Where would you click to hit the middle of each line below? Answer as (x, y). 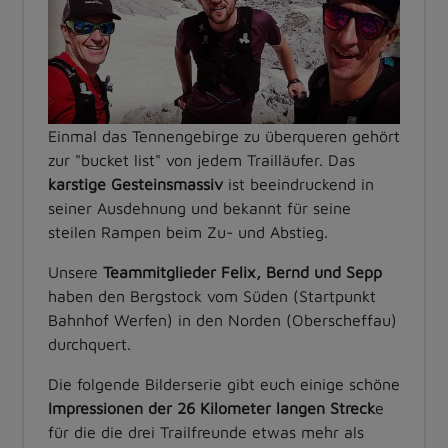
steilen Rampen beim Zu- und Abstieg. (188, 232)
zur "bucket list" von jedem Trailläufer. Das (201, 160)
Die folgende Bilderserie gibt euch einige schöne (224, 384)
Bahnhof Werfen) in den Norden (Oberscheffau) (222, 320)
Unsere (75, 272)
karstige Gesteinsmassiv (135, 184)
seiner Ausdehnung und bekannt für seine (199, 208)
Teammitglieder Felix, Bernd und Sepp (242, 272)
